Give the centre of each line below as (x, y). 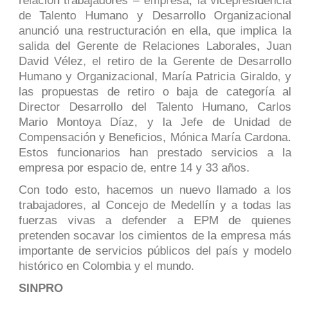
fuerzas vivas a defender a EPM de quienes (155, 220)
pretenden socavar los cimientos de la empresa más (155, 235)
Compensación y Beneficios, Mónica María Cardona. (155, 137)
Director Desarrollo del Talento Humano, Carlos (155, 107)
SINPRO (40, 288)
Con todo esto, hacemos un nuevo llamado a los (155, 190)
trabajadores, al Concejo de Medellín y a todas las (155, 205)
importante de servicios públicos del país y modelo (155, 250)
